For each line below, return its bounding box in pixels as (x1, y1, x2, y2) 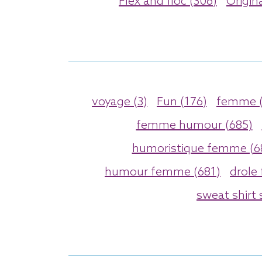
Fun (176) (157, 95, 207, 109)
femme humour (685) (136, 118, 253, 133)
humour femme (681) (105, 165, 220, 180)
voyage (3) (92, 95, 147, 109)
